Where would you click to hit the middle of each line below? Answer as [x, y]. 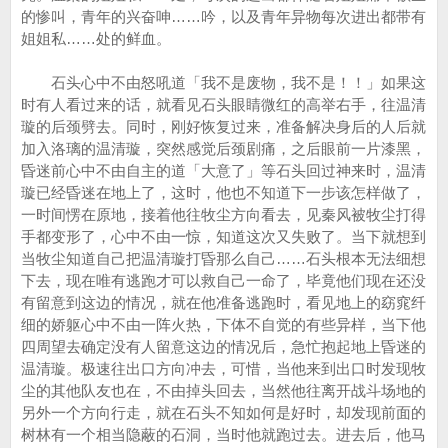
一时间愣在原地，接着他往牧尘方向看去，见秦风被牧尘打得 [223, 214]
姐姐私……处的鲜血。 [96, 38]
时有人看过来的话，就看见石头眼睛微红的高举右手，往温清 [223, 104]
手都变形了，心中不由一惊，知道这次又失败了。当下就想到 [223, 236]
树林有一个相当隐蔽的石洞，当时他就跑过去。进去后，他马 [223, 434]
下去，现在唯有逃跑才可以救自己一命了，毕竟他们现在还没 [223, 280]
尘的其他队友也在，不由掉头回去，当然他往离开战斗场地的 [223, 390]
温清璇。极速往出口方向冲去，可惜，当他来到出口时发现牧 [223, 368]
